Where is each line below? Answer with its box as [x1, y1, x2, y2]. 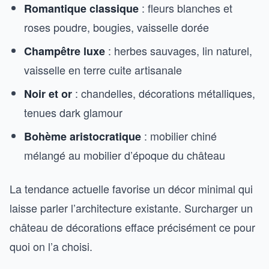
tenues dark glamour [24, 104, 122, 120]
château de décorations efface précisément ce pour [10, 219, 255, 235]
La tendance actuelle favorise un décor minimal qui [10, 181, 253, 196]
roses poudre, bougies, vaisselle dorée [24, 19, 209, 35]
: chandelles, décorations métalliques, [72, 85, 255, 101]
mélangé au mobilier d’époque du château [24, 147, 225, 163]
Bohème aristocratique [24, 128, 141, 144]
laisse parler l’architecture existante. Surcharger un [10, 200, 253, 216]
